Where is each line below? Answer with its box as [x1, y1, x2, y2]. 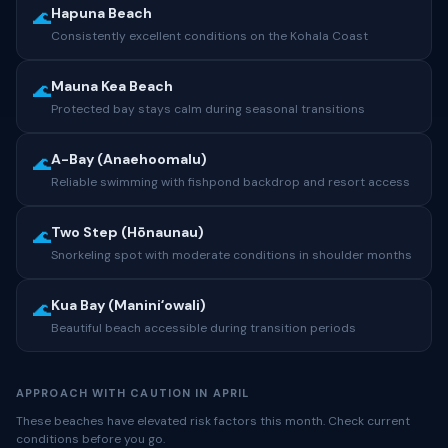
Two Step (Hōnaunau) [51, 223, 204, 241]
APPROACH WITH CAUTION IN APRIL [16, 386, 249, 400]
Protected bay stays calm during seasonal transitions [51, 101, 365, 117]
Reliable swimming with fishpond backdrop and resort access [51, 174, 410, 190]
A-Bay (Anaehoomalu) [51, 150, 207, 168]
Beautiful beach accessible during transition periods [51, 320, 356, 336]
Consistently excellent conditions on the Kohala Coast [51, 28, 368, 44]
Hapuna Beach [51, 4, 152, 22]
